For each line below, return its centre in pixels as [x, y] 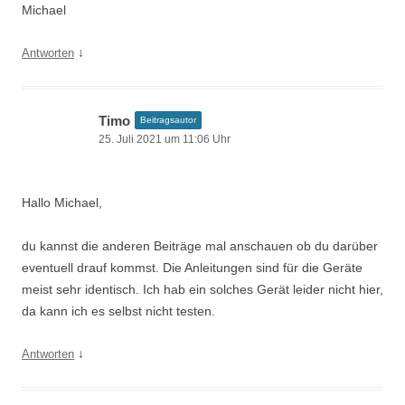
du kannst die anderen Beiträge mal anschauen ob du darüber [200, 246]
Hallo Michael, [62, 202]
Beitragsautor [168, 120]
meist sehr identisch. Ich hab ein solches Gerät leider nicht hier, [202, 289]
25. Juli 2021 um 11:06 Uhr [165, 139]
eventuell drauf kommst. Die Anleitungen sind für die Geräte [192, 268]
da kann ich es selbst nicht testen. [118, 311]
